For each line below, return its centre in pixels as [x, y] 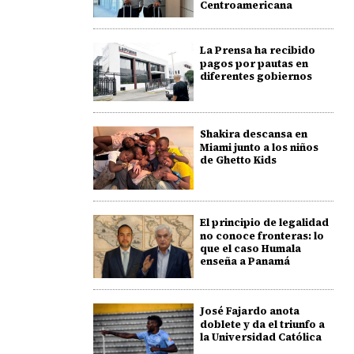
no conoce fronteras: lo [262, 236]
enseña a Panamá [245, 262]
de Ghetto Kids [238, 160]
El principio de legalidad [264, 223]
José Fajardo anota [249, 311]
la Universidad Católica [260, 337]
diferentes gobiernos [256, 76]
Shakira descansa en [253, 134]
